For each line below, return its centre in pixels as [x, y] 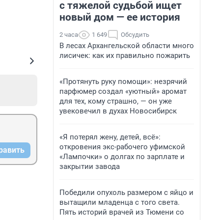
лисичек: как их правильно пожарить [125, 55]
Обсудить [135, 35]
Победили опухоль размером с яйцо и [126, 192]
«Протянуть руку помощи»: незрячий [123, 82]
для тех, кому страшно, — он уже [116, 101]
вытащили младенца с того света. [120, 202]
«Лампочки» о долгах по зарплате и [122, 157]
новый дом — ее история [120, 17]
